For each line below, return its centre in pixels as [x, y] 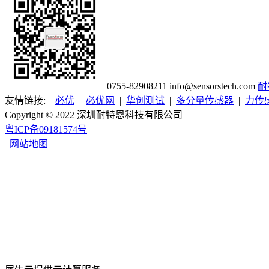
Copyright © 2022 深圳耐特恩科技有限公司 [94, 115]
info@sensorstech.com [212, 86]
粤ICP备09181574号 [46, 130]
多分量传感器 [205, 101]
